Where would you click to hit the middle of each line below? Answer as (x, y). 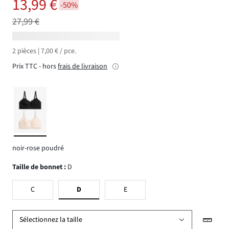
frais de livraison (83, 67)
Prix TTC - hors (34, 67)
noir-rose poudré (38, 148)
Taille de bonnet (39, 167)
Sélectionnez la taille (51, 220)
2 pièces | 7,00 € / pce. (44, 51)
